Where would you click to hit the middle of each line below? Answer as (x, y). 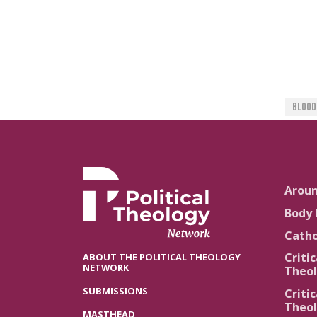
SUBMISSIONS (115, 291)
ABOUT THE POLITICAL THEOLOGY (162, 257)
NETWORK (106, 268)
